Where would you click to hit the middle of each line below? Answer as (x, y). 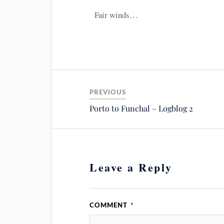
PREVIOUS (108, 93)
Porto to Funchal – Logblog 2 (141, 108)
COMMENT (110, 206)
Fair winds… (116, 15)
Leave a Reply (131, 167)
